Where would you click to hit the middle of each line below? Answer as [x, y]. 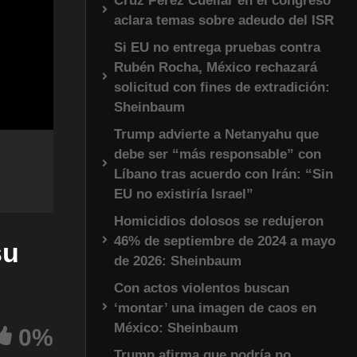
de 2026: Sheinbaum [178, 261]
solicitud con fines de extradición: [222, 87]
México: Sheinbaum [176, 328]
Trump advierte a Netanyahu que [216, 134]
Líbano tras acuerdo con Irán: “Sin [224, 174]
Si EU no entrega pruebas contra [217, 47]
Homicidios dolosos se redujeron [219, 221]
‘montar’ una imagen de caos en [215, 308]
